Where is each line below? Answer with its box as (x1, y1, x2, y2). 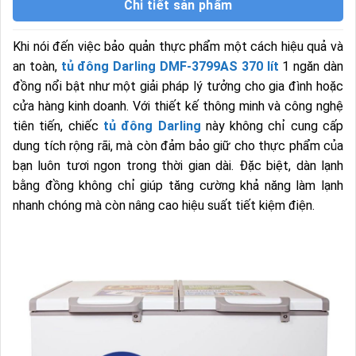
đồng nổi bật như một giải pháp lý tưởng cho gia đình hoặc (13, 79, 343, 95)
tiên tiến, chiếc (13, 118, 103, 134)
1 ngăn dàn (278, 59, 344, 75)
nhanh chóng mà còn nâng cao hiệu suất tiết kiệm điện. (13, 198, 315, 214)
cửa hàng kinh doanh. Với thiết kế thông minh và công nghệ (13, 99, 343, 114)
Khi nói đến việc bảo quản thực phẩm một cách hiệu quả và (13, 39, 343, 55)
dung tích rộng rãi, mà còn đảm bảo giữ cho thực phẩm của (13, 138, 343, 154)
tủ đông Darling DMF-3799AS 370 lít (60, 59, 279, 75)
